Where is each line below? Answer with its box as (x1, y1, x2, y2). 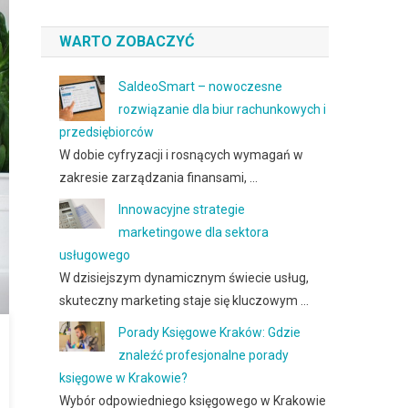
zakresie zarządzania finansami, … (59, 170, 259, 185)
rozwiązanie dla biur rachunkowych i (118, 102, 327, 117)
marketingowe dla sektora (118, 225, 270, 240)
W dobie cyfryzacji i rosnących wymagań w (59, 148, 304, 162)
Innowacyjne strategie (118, 202, 246, 217)
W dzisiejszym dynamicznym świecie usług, (59, 270, 310, 285)
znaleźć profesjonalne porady (118, 348, 290, 362)
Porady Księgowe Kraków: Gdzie (118, 325, 301, 340)
